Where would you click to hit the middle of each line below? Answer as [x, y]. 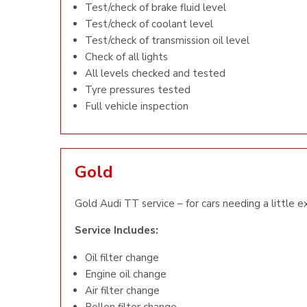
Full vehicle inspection [137, 106]
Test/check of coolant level [149, 24]
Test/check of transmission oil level [167, 40]
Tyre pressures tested [138, 90]
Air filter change [122, 291]
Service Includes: [116, 230]
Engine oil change [126, 274]
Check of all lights [126, 57]
